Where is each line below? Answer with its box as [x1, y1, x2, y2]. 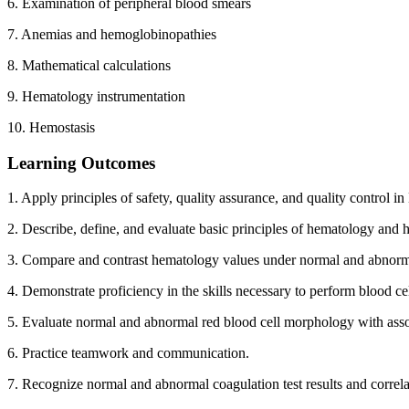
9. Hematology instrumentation [7, 88, 185, 104]
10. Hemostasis [7, 119, 95, 135]
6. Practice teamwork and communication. [7, 345, 249, 362]
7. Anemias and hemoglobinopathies [7, 26, 216, 42]
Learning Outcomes [7, 152, 155, 173]
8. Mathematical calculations [7, 57, 171, 73]
